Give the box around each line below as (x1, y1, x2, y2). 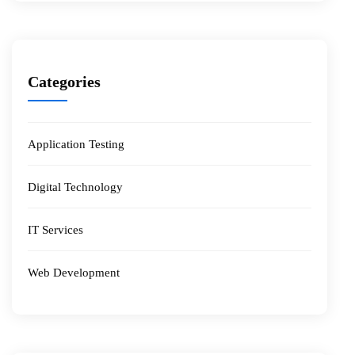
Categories (28, 72, 101, 90)
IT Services (28, 223, 83, 236)
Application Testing (28, 137, 124, 151)
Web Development (28, 265, 120, 279)
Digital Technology (28, 180, 123, 193)
